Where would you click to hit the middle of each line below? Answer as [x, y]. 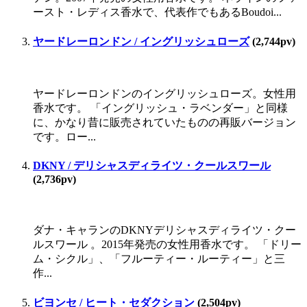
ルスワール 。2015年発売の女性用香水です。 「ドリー [167, 245]
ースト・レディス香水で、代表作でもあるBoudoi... [157, 12]
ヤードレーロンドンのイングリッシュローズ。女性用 [164, 93]
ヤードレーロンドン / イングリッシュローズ [141, 41]
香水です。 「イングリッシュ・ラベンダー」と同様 [160, 108]
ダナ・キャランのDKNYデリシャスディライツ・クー [164, 230]
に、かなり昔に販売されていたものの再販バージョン [164, 122]
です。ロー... [64, 136]
